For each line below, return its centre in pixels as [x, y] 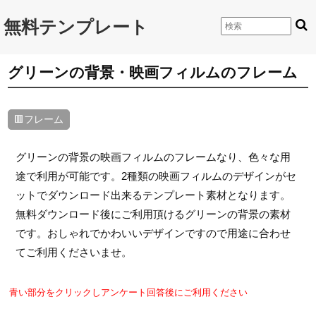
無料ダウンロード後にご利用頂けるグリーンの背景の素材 [153, 214]
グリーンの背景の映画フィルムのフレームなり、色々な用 [153, 157]
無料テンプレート [76, 27]
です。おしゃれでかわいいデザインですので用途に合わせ [153, 233]
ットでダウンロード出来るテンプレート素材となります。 [153, 195]
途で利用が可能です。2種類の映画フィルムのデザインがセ [156, 176]
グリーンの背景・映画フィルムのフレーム [153, 73]
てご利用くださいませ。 [73, 252]
